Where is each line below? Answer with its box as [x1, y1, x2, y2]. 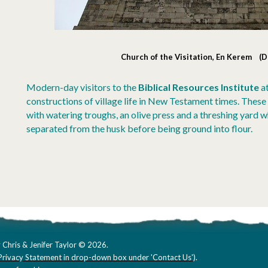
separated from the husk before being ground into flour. [26, 122, 253, 134]
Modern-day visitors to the [26, 81, 139, 93]
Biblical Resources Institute [138, 81, 260, 93]
